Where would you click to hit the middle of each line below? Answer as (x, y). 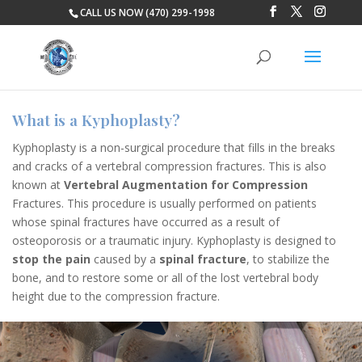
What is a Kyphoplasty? (96, 120)
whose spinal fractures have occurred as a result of (146, 222)
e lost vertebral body (265, 278)
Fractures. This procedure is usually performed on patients (164, 203)
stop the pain (51, 259)
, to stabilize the (288, 259)
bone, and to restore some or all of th (112, 278)
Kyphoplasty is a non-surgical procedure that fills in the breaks (174, 147)
